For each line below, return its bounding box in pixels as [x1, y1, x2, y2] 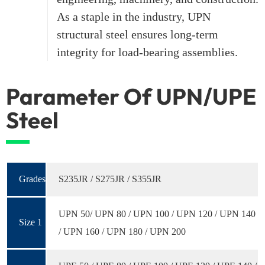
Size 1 [19, 217, 42, 228]
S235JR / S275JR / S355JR [59, 174, 161, 185]
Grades [19, 174, 46, 185]
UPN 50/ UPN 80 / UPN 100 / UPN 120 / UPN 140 [59, 209, 256, 219]
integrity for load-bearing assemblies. [57, 46, 238, 59]
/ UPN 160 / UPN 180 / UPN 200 [59, 227, 186, 237]
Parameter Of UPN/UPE [6, 82, 256, 111]
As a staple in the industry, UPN [57, 10, 211, 24]
